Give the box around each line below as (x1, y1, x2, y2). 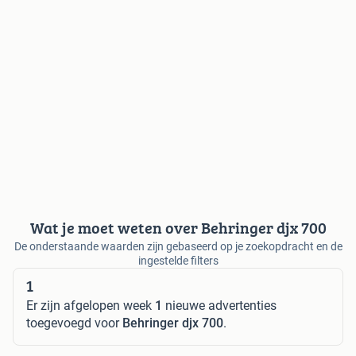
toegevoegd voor (26, 315, 122, 331)
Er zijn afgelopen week (26, 297, 155, 313)
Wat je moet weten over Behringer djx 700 (29, 215, 327, 239)
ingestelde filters (137, 253, 219, 267)
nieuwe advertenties (162, 297, 277, 313)
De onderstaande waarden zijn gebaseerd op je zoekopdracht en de (14, 239, 342, 253)
